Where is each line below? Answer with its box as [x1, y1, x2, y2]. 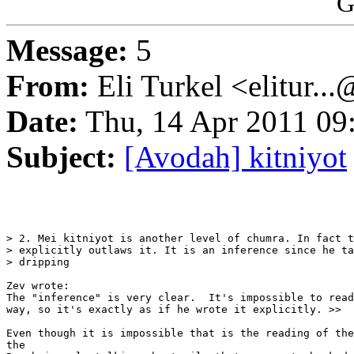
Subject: [6, 140, 116, 175]
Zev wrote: [6, 280, 70, 292]
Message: [6, 33, 128, 68]
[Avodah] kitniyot [124, 140, 347, 175]
